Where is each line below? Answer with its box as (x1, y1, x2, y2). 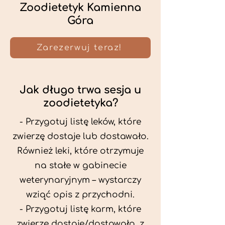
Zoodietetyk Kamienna (20, 2, 141, 14)
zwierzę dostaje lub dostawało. (12, 132, 149, 141)
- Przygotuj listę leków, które (20, 117, 141, 127)
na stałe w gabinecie (34, 161, 127, 170)
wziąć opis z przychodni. (26, 190, 135, 199)
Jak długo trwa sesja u (20, 84, 141, 96)
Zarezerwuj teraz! (36, 43, 123, 52)
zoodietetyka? (43, 97, 118, 109)
